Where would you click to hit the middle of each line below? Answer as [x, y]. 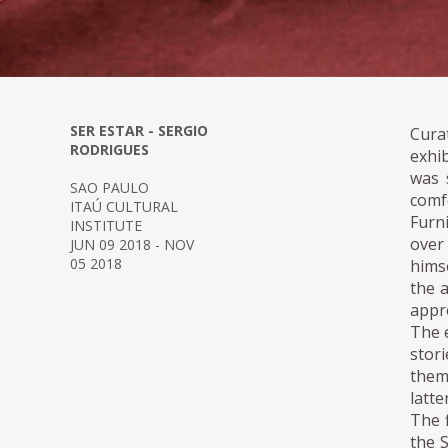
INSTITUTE [106, 226]
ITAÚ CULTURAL [124, 207]
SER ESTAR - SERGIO [139, 131]
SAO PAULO [109, 188]
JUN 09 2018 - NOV [132, 245]
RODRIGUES [109, 150]
